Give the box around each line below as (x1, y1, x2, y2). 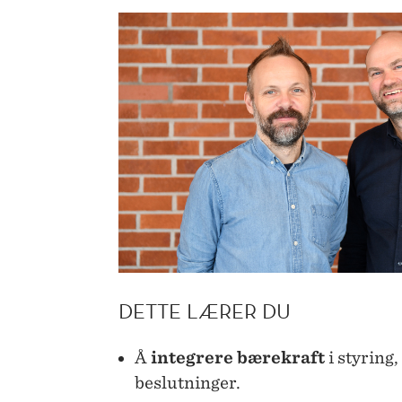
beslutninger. (135, 373, 240, 393)
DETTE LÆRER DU (118, 297, 291, 325)
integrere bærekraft (151, 348, 325, 368)
